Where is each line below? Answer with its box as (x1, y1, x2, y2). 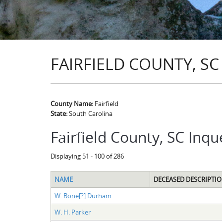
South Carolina (69, 109, 112, 118)
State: (51, 109, 69, 118)
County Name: (51, 99, 95, 108)
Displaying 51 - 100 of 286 (51, 152, 124, 161)
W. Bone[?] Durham (54, 191, 111, 200)
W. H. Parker (54, 207, 91, 217)
